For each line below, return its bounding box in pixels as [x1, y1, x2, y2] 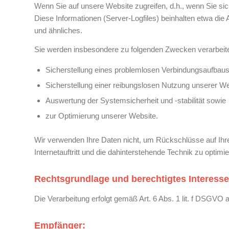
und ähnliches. [34, 26, 82, 35]
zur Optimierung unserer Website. [45, 111, 158, 120]
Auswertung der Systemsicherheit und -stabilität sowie [45, 96, 226, 105]
